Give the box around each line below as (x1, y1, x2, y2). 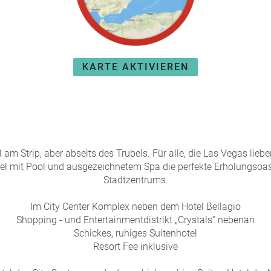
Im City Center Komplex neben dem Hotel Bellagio (30, 201, 241, 212)
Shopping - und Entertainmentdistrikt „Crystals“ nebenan (16, 214, 255, 226)
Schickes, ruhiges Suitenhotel (74, 227, 197, 239)
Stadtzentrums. (103, 174, 168, 186)
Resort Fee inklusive (93, 241, 178, 252)
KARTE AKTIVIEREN (82, 60, 189, 73)
